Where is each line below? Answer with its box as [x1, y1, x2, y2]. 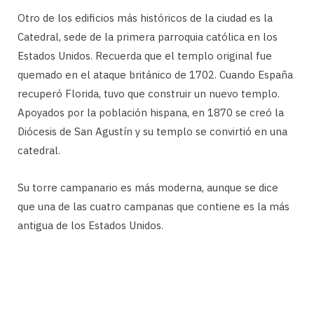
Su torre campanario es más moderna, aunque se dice [18, 181, 278, 195]
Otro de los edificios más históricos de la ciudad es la [18, 11, 273, 25]
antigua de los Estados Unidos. [18, 219, 163, 233]
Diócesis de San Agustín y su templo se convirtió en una [18, 125, 287, 139]
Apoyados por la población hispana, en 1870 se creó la [18, 106, 284, 120]
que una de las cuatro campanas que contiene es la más [18, 200, 289, 214]
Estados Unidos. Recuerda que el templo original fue [18, 49, 272, 63]
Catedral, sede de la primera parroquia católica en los [18, 30, 278, 44]
